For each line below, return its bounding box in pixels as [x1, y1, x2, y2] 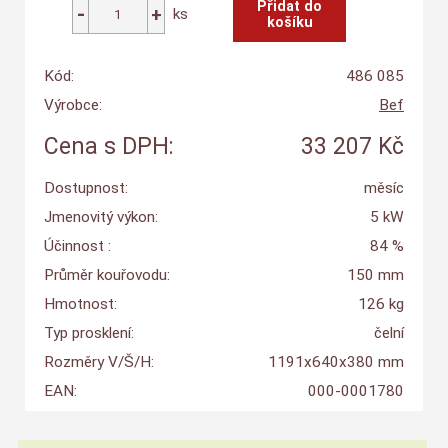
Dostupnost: [43, 179, 128, 198]
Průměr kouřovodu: [43, 266, 170, 285]
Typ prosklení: [43, 324, 134, 343]
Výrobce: [43, 96, 102, 115]
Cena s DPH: [43, 133, 174, 161]
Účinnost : [43, 237, 111, 256]
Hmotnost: [43, 295, 117, 314]
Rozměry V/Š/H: [43, 353, 154, 372]
